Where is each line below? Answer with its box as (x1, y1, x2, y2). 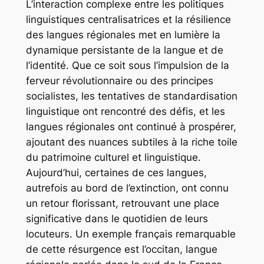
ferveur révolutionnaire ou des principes (25, 74, 213, 87)
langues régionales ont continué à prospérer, (25, 120, 236, 133)
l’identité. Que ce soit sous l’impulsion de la (25, 59, 229, 71)
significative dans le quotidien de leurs (25, 212, 208, 225)
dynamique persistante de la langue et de (25, 44, 223, 56)
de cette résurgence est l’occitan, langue (25, 243, 217, 255)
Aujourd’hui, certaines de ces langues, (25, 166, 207, 179)
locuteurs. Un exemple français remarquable (25, 227, 236, 240)
